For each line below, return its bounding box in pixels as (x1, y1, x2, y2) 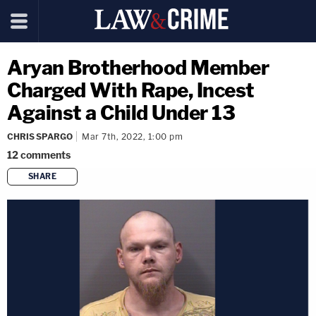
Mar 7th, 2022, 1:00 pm (82, 131, 183, 142)
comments (20, 149, 71, 161)
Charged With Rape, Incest (7, 78, 255, 102)
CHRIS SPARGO (7, 131, 73, 142)
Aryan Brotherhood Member (7, 56, 269, 80)
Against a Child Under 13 (7, 101, 235, 125)
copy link (165, 193, 200, 205)
